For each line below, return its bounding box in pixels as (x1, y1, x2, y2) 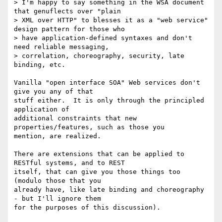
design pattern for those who (14, 25, 125, 33)
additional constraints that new (14, 114, 137, 122)
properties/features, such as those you (14, 123, 165, 131)
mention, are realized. (14, 132, 101, 140)
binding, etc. (14, 61, 65, 69)
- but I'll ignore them (14, 195, 101, 203)
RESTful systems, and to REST (14, 159, 125, 167)
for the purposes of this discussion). (14, 204, 161, 212)
